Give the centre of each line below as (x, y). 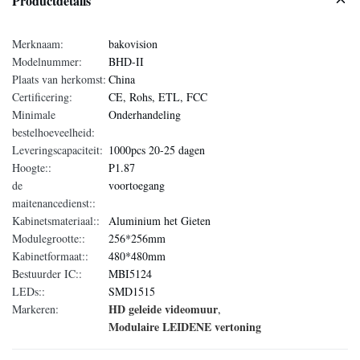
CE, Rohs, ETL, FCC (158, 97)
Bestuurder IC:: (47, 274)
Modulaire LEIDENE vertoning (185, 327)
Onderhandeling (145, 115)
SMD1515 (132, 291)
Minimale (34, 115)
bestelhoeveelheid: (53, 132)
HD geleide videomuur (163, 309)
